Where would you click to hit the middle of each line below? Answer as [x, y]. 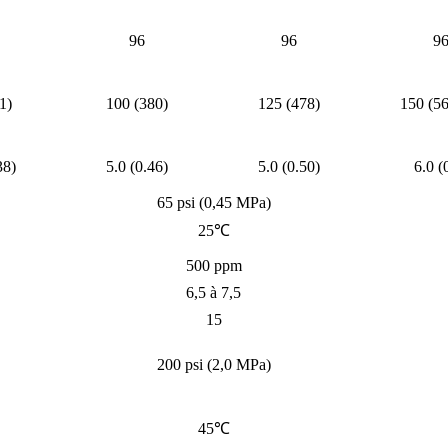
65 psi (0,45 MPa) [213, 203]
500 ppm [213, 266]
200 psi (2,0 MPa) [213, 365]
